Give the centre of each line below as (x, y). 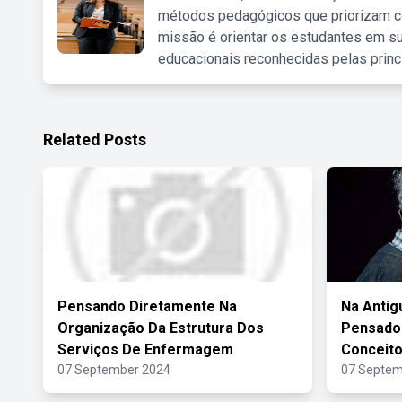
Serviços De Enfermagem (145, 350)
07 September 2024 (114, 370)
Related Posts (95, 140)
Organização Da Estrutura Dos (161, 328)
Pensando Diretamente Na (147, 306)
